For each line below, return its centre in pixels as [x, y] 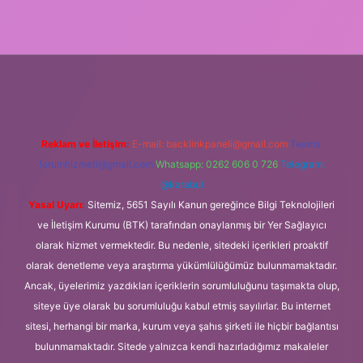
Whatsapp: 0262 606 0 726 [216, 164]
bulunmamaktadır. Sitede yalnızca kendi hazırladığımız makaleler [181, 346]
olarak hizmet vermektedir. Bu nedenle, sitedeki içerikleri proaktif [181, 245]
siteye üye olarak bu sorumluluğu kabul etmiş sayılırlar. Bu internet [181, 305]
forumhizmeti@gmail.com [96, 164]
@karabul [181, 184]
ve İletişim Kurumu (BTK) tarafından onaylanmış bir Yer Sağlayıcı [181, 224]
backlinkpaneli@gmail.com [226, 143]
